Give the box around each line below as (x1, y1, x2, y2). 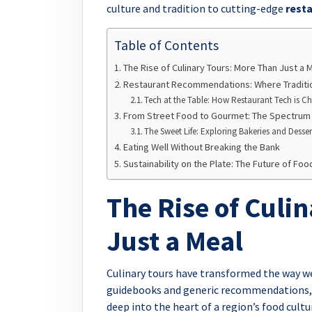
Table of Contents (114, 36, 219, 54)
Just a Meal (107, 223, 243, 258)
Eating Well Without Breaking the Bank (123, 140, 280, 153)
